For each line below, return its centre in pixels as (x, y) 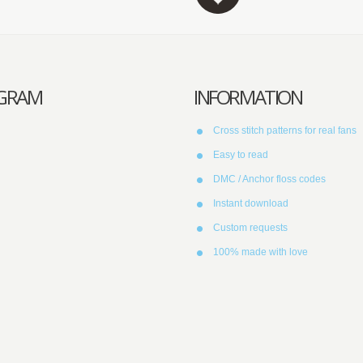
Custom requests (250, 228)
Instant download (251, 203)
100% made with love (261, 252)
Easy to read (241, 155)
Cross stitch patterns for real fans (285, 130)
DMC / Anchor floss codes (269, 179)
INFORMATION (248, 97)
